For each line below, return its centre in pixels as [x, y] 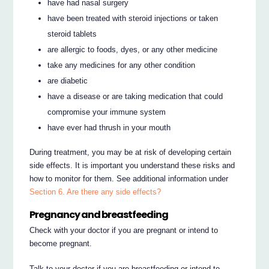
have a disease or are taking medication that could [135, 97]
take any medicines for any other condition [122, 65]
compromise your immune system [107, 112]
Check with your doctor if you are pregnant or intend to [124, 231]
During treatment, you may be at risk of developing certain [131, 152]
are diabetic [68, 81]
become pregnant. [61, 244]
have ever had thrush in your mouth [109, 128]
